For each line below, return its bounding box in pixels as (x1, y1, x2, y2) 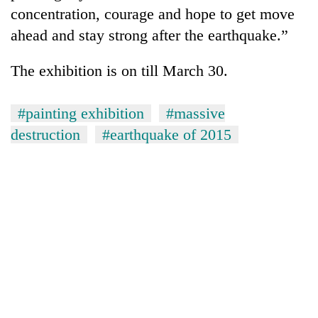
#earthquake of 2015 (102, 125, 231, 143)
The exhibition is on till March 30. (11, 61, 232, 79)
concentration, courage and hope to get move (11, 4, 295, 23)
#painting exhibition (18, 104, 144, 122)
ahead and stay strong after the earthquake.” (11, 26, 288, 44)
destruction (11, 125, 80, 143)
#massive (166, 104, 225, 122)
